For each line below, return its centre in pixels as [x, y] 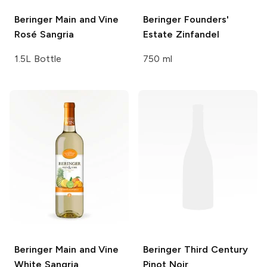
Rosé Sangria [44, 35]
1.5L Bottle [38, 59]
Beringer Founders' [186, 20]
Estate [158, 35]
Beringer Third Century [195, 249]
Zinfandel [196, 35]
